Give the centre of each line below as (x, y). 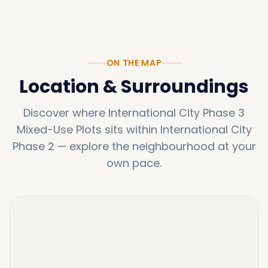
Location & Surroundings (134, 87)
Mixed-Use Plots (59, 130)
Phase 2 (33, 146)
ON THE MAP (134, 63)
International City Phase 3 (176, 113)
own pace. (134, 163)
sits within (131, 130)
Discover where (64, 113)
